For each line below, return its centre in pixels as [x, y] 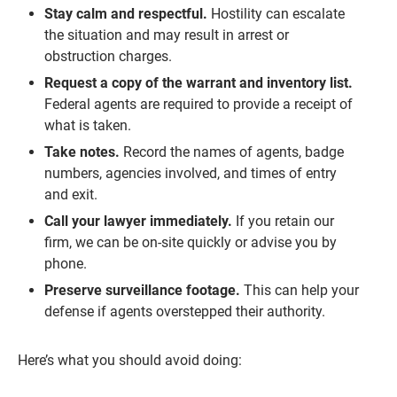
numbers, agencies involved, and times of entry [191, 174]
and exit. [71, 195]
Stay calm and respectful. [126, 14]
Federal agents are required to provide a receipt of [198, 105]
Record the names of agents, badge [232, 152]
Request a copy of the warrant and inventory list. [198, 83]
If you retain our [283, 222]
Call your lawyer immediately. [138, 222]
